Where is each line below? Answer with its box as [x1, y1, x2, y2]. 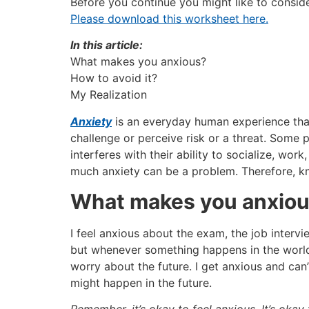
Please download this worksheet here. [70, 11, 268, 26]
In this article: [70, 38, 143, 52]
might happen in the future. [70, 275, 212, 290]
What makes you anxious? [70, 54, 206, 69]
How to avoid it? [70, 71, 157, 86]
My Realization [70, 88, 147, 102]
